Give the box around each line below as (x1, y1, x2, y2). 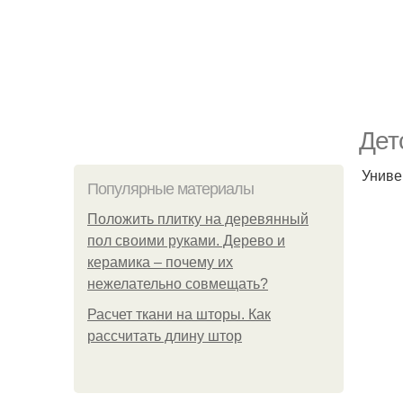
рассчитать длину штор (87, 328, 242, 344)
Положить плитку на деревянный (87, 211, 309, 227)
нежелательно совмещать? (87, 276, 268, 291)
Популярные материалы (87, 180, 254, 198)
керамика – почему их (87, 255, 233, 270)
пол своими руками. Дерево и (87, 233, 285, 248)
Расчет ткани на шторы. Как (87, 307, 271, 322)
